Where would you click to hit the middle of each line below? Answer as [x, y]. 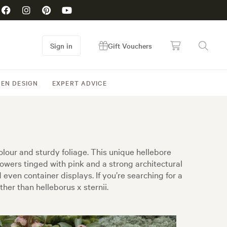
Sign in [61, 46]
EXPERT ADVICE [80, 83]
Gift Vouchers [130, 46]
